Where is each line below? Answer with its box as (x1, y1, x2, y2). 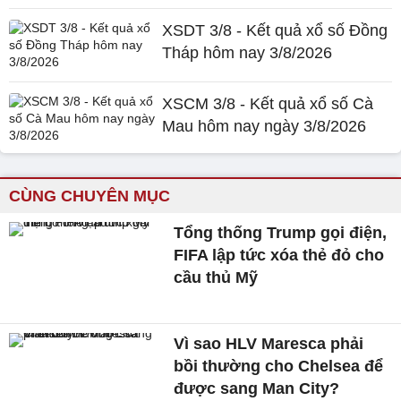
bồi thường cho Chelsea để (174, 356, 384, 375)
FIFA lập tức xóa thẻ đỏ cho (174, 246, 385, 264)
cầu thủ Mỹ (174, 269, 259, 286)
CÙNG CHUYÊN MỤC (9, 187, 170, 205)
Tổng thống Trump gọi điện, (174, 224, 388, 242)
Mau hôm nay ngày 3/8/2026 (162, 117, 367, 135)
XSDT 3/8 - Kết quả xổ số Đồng (162, 21, 388, 39)
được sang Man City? (174, 379, 340, 397)
